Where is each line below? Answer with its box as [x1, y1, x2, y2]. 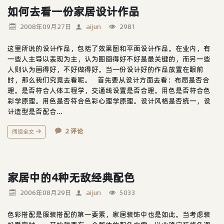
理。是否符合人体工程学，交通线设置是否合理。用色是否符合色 [7, 85, 210, 95]
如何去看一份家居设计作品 [7, 3, 139, 19]
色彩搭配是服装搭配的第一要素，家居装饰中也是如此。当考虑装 [7, 209, 210, 219]
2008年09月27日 [20, 21, 71, 31]
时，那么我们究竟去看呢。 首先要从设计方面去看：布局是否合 [7, 74, 209, 85]
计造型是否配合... [7, 106, 62, 116]
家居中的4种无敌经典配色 [7, 169, 135, 185]
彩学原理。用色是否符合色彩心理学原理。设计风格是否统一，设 [7, 95, 210, 106]
